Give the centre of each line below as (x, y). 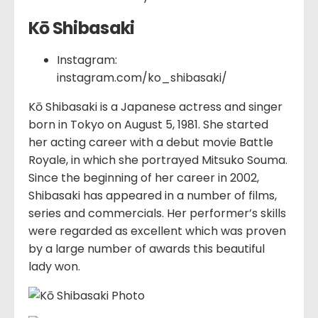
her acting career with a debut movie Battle (151, 143)
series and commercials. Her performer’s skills (157, 214)
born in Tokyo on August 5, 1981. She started (148, 125)
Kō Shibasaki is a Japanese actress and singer (155, 107)
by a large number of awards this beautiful (147, 249)
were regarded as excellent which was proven (157, 231)
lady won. (54, 267)
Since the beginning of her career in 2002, (144, 178)
